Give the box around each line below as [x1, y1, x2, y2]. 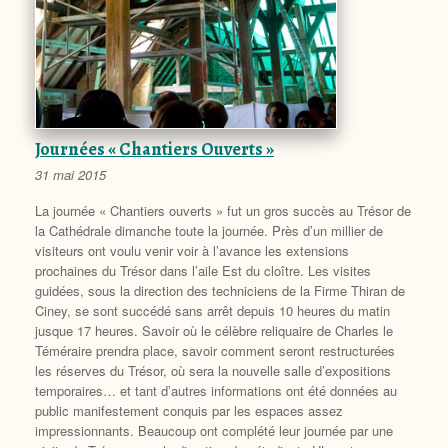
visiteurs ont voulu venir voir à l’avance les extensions [35, 240, 349, 260]
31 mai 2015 [35, 164, 106, 184]
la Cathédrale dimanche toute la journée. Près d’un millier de [35, 220, 383, 240]
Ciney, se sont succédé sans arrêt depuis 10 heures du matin [35, 300, 390, 320]
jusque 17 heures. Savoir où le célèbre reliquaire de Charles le [35, 320, 393, 340]
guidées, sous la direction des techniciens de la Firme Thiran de [35, 280, 405, 300]
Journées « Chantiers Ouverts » [35, 136, 274, 161]
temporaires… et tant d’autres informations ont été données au [35, 380, 397, 400]
